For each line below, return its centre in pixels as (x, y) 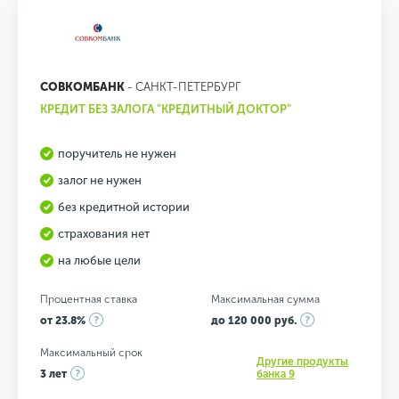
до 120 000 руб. (253, 321)
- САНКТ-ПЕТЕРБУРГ (183, 87)
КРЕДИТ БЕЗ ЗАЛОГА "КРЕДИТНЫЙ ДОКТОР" (166, 109)
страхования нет (104, 234)
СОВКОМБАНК (82, 87)
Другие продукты (302, 362)
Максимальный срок (91, 353)
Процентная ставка (89, 299)
